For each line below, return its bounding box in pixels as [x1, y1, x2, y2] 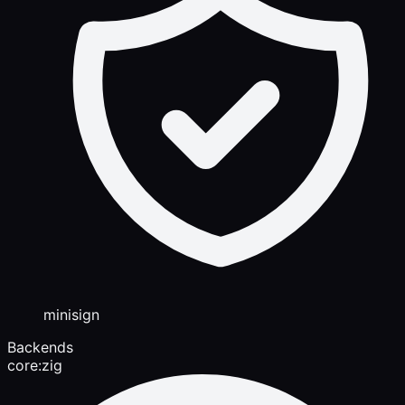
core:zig [7, 355, 62, 374]
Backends [7, 337, 73, 356]
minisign [43, 305, 99, 324]
